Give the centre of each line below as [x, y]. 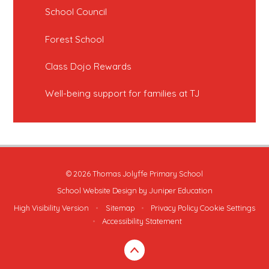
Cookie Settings [228, 207]
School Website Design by [103, 191]
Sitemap [120, 207]
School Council [76, 12]
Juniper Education [180, 191]
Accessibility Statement [142, 221]
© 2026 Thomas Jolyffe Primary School [134, 174]
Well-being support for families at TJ [122, 94]
